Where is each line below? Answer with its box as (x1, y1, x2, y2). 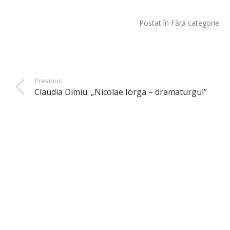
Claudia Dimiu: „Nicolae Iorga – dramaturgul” (34, 86, 207, 98)
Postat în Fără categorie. (139, 17, 221, 28)
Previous (34, 75, 62, 85)
